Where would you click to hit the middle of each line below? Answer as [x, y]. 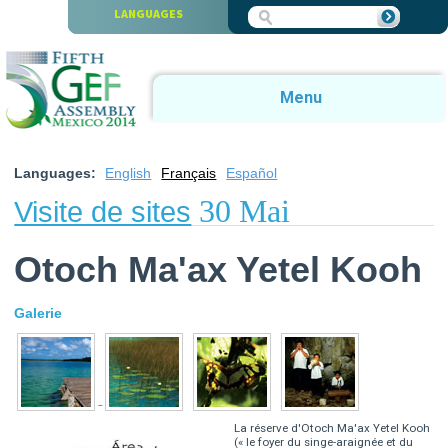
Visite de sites [103, 211]
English [128, 172]
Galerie [38, 313]
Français [189, 172]
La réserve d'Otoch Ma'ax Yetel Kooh [332, 428]
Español [252, 172]
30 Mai [241, 210]
